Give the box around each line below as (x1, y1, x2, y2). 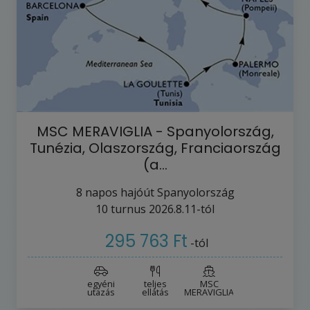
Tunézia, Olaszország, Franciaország (29, 138, 281, 158)
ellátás (141, 286, 169, 299)
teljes (143, 277, 167, 291)
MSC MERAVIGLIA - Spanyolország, (36, 121, 274, 141)
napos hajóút (82, 184, 157, 200)
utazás (87, 286, 115, 299)
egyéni (87, 277, 115, 291)
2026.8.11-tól (149, 201, 215, 217)
